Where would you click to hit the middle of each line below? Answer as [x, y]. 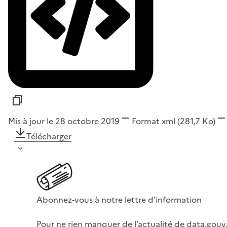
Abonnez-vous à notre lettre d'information [119, 199]
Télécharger [49, 136]
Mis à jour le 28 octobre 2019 [64, 121]
